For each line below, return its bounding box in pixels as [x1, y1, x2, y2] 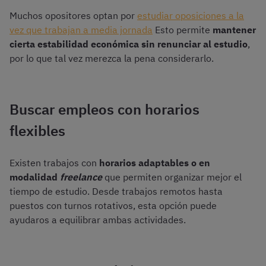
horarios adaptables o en [99, 157, 210, 169]
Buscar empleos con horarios [9, 100, 199, 119]
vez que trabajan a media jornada [9, 24, 153, 36]
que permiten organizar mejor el [104, 171, 242, 183]
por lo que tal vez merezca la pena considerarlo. [9, 52, 214, 65]
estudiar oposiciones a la [137, 9, 244, 22]
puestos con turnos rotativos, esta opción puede [9, 199, 217, 212]
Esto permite [153, 24, 213, 36]
